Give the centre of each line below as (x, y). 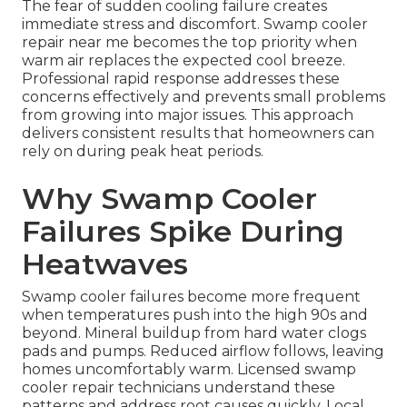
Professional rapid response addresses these (181, 79)
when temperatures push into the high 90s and (195, 315)
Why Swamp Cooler (169, 199)
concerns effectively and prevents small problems (203, 97)
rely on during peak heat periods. (143, 152)
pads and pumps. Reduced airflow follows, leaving (203, 352)
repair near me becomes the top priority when (189, 43)
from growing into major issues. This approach (188, 115)
